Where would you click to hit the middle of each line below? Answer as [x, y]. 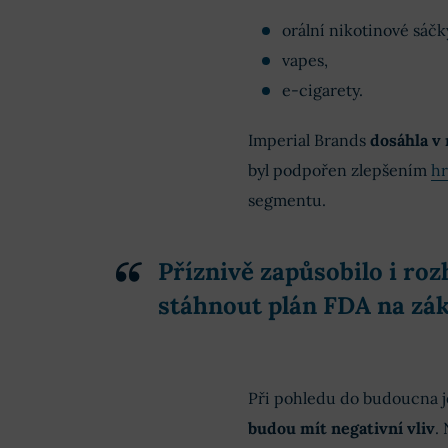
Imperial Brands [308, 140]
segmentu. [286, 200]
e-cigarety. [322, 90]
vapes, [304, 60]
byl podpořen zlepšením [339, 170]
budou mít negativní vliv [341, 428]
